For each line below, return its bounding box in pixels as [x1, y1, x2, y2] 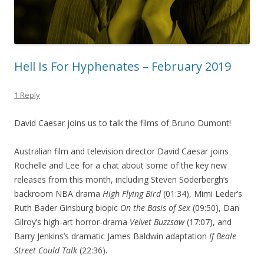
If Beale [209, 230, 236, 242]
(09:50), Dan [190, 202, 239, 213]
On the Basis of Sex [120, 202, 190, 213]
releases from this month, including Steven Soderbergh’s [14, 173, 229, 185]
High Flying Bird [103, 187, 161, 199]
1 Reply [14, 89, 40, 100]
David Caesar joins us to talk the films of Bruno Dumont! [14, 117, 231, 128]
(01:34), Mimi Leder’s [161, 187, 242, 199]
